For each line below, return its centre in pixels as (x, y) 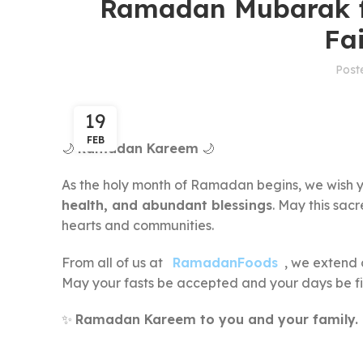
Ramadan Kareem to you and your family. (217, 319)
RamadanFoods (225, 263)
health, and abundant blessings (167, 205)
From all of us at (114, 263)
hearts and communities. (138, 225)
